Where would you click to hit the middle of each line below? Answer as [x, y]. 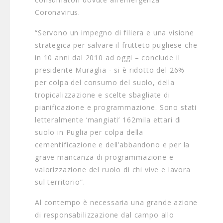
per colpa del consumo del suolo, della [105, 82]
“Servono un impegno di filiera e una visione [114, 33]
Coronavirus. [58, 12]
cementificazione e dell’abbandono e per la [112, 145]
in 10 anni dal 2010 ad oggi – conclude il [108, 57]
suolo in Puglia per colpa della [89, 132]
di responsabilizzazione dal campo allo [105, 215]
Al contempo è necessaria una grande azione [116, 202]
